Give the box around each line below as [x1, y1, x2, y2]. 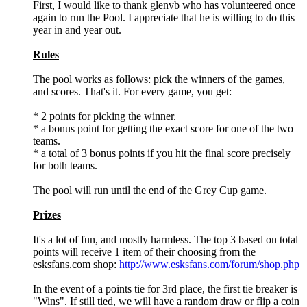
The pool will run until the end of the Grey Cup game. [33, 184, 267, 196]
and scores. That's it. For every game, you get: [33, 85, 232, 97]
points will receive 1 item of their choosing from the [33, 245, 256, 258]
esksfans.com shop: [33, 258, 119, 270]
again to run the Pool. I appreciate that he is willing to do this [33, 11, 295, 23]
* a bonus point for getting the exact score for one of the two [33, 122, 293, 134]
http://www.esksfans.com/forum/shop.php [119, 258, 299, 270]
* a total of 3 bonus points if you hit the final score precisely [33, 147, 291, 159]
